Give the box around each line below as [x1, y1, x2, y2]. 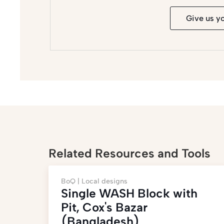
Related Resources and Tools [48, 146, 210, 160]
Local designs [81, 177, 127, 185]
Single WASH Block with [61, 186, 197, 200]
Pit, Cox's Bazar [61, 200, 147, 214]
